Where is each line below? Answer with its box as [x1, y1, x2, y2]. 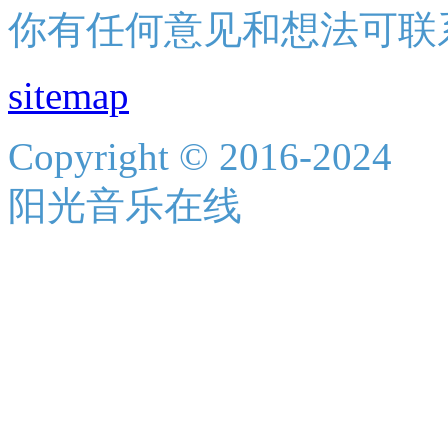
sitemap [8, 73, 129, 117]
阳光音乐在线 [8, 183, 242, 227]
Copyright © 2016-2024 [8, 134, 392, 178]
